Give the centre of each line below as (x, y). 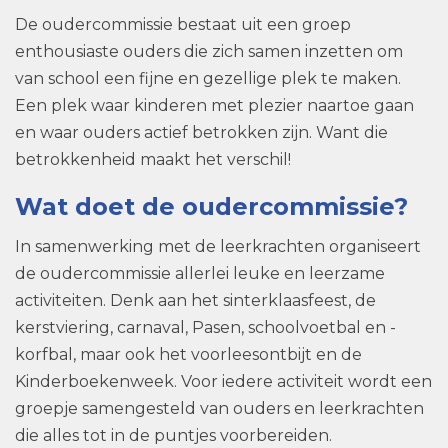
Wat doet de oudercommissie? (211, 207)
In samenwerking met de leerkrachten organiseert (218, 247)
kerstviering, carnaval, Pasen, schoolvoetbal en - (205, 328)
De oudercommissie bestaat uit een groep (183, 25)
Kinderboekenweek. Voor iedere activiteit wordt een (223, 382)
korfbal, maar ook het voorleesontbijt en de (188, 355)
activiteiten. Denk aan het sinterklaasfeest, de (195, 301)
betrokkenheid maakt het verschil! (153, 160)
